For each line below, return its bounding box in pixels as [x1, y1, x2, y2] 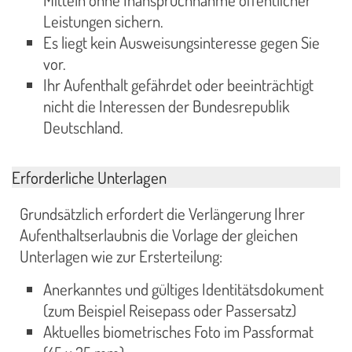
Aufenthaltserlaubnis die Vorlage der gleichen [20, 224, 298, 245]
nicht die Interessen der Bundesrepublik [43, 95, 289, 116]
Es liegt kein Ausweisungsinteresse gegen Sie [43, 31, 320, 53]
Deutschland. [43, 116, 123, 137]
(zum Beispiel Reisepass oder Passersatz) [43, 300, 296, 321]
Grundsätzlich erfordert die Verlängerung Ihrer [20, 203, 305, 224]
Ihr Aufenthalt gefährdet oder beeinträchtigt [43, 74, 313, 95]
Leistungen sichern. [43, 10, 163, 31]
